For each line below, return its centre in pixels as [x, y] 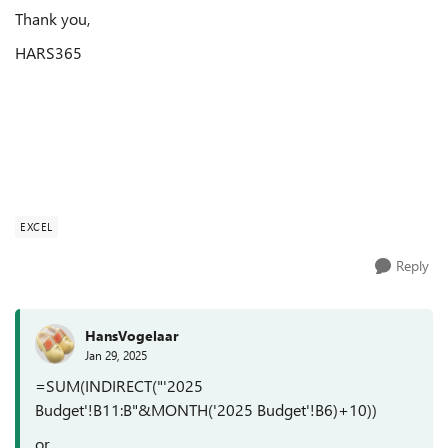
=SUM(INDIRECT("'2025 [119, 385]
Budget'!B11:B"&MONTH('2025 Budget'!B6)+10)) [206, 409]
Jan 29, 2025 [116, 354]
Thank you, [54, 18]
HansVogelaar [132, 335]
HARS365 [48, 52]
